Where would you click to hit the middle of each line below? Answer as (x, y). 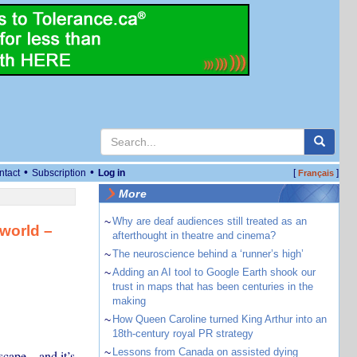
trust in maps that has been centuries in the (212, 286)
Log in (112, 173)
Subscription (59, 173)
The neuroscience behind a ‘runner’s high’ (208, 254)
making (129, 301)
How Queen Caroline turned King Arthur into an (219, 319)
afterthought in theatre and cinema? (194, 235)
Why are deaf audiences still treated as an (209, 221)
